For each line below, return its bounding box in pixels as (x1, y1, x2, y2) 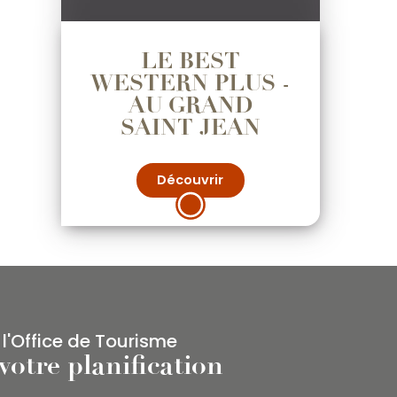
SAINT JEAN (120, 113, 261, 141)
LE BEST (140, 47, 240, 74)
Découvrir (157, 171, 224, 190)
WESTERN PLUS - (90, 69, 291, 97)
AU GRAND (128, 91, 253, 119)
